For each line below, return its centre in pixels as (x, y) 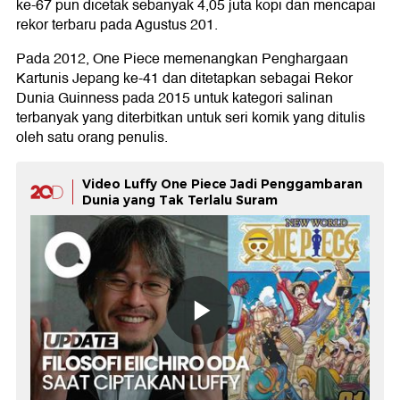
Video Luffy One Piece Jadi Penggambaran (222, 184)
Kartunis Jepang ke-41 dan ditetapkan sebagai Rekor (184, 79)
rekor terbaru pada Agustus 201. (117, 25)
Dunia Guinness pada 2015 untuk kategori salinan (175, 99)
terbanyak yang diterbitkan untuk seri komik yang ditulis (191, 118)
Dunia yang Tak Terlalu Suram (180, 200)
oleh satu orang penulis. (92, 138)
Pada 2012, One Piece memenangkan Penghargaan (182, 59)
